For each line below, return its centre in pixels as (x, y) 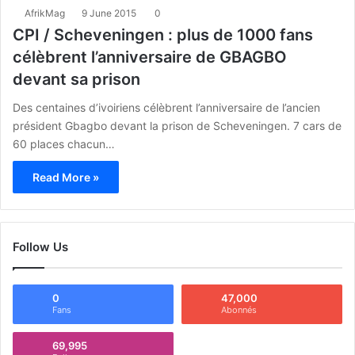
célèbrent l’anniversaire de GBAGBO (150, 57)
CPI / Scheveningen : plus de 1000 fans (163, 34)
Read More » (66, 177)
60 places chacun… (64, 143)
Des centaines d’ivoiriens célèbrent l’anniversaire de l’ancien (166, 107)
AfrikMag (45, 13)
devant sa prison (76, 79)
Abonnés (239, 309)
